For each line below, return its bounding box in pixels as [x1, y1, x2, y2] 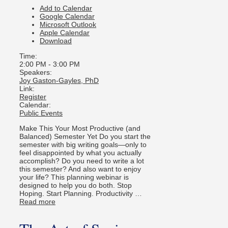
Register [19, 92, 46, 101]
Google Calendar [40, 12, 95, 20]
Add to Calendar [40, 4, 92, 12]
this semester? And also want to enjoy [19, 164, 141, 173]
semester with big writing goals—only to [19, 140, 147, 149]
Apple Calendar [40, 28, 90, 37]
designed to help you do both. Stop [19, 181, 132, 189]
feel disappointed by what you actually [19, 148, 141, 157]
